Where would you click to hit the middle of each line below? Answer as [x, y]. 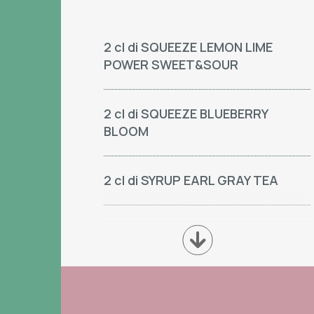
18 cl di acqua [144, 229]
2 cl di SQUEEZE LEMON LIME [188, 47]
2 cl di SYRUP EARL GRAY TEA [191, 180]
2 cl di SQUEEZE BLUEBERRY [186, 114]
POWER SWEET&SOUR [171, 64]
